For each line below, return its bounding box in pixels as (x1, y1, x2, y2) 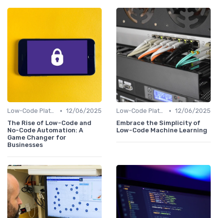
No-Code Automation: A (7, 127, 83, 134)
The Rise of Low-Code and (7, 119, 91, 127)
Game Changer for (7, 134, 66, 142)
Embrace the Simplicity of (116, 119, 200, 127)
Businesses (7, 141, 43, 149)
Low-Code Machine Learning (116, 127, 207, 134)
